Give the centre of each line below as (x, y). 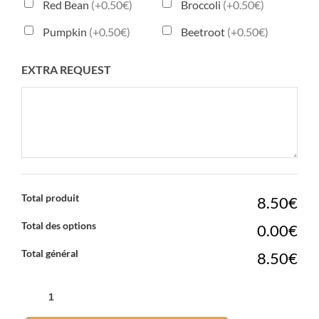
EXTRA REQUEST (66, 69)
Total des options (59, 225)
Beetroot (204, 32)
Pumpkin (66, 32)
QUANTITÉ (50, 285)
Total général (50, 253)
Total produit (50, 198)
